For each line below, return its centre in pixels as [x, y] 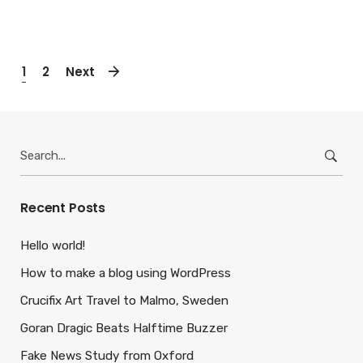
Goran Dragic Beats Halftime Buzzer [124, 328]
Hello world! [53, 246]
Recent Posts [63, 208]
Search [38, 145]
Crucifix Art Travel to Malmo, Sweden [124, 301]
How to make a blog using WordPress [126, 273]
